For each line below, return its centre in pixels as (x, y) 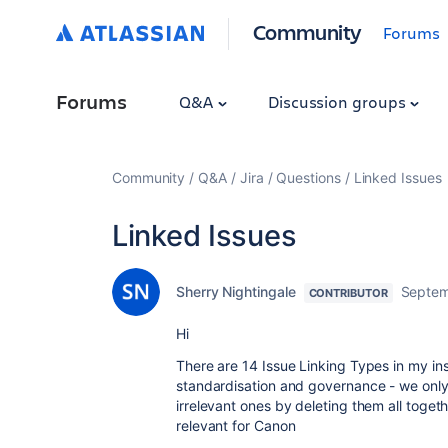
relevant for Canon (236, 425)
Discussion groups (338, 101)
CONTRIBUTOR (348, 293)
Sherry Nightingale (236, 291)
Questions (308, 177)
